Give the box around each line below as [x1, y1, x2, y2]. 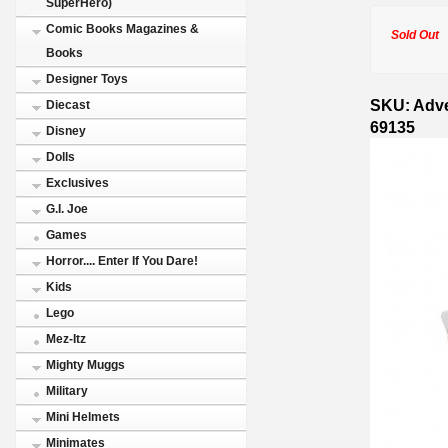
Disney [46, 124, 86, 138]
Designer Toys [46, 72, 128, 86]
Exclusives [46, 176, 109, 190]
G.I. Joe [46, 202, 88, 216]
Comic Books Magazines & [46, 22, 199, 36]
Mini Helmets [46, 410, 120, 424]
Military [46, 384, 88, 398]
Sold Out [391, 27, 439, 42]
